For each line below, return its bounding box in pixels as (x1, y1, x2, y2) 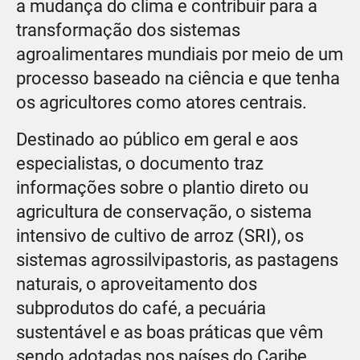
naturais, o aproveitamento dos (16, 273, 257, 294)
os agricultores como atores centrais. (16, 92, 307, 112)
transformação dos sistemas (16, 19, 240, 40)
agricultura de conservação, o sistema (16, 201, 312, 222)
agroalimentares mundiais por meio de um (16, 43, 343, 64)
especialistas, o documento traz (16, 153, 264, 174)
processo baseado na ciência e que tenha (16, 67, 340, 88)
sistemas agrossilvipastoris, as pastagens (16, 249, 338, 270)
